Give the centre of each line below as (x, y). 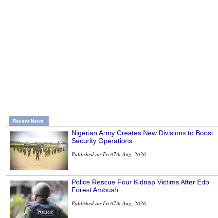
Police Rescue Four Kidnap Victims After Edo (140, 182)
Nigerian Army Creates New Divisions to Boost (142, 133)
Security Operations (102, 141)
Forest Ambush (95, 190)
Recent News (28, 121)
